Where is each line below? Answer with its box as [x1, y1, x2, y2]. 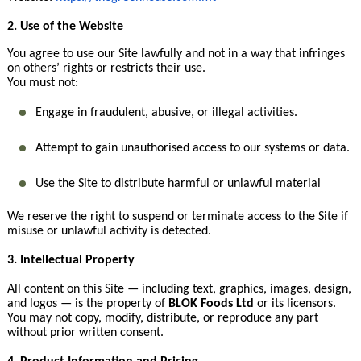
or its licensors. [253, 297, 336, 310]
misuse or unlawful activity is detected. [6, 225, 211, 238]
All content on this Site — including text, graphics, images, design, [6, 283, 351, 296]
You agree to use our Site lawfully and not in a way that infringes [6, 48, 345, 60]
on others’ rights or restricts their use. [6, 62, 205, 75]
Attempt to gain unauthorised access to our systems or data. [35, 142, 350, 155]
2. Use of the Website [6, 20, 123, 33]
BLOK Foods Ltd [168, 297, 254, 310]
